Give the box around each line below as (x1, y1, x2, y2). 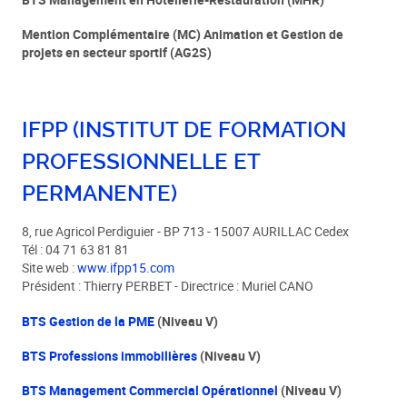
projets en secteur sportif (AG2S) (22, 44, 213, 61)
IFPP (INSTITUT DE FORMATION (22, 116, 347, 143)
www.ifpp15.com (77, 260, 175, 277)
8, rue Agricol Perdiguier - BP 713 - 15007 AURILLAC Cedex (22, 223, 350, 241)
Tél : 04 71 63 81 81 (22, 242, 130, 259)
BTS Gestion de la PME (22, 313, 155, 330)
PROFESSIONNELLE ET (22, 148, 261, 174)
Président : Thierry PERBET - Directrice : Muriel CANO (22, 278, 314, 295)
